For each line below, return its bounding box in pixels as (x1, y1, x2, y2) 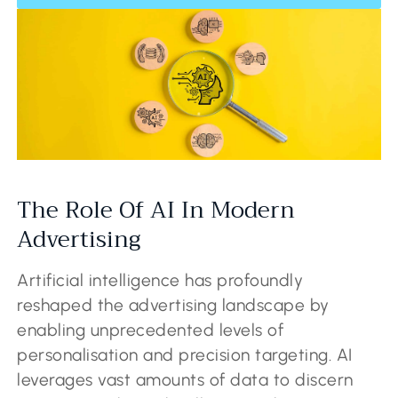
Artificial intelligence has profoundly (17, 270, 304, 291)
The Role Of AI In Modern (17, 190, 296, 231)
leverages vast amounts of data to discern (17, 370, 354, 391)
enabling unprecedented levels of (17, 320, 284, 341)
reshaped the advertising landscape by (17, 295, 330, 316)
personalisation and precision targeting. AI (17, 345, 353, 366)
